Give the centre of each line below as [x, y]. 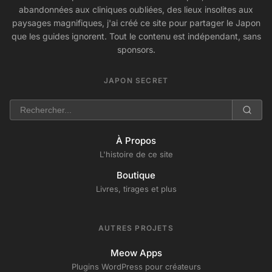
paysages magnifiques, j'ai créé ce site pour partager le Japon [136, 22]
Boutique [136, 175]
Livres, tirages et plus [136, 189]
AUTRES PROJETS [136, 228]
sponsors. [136, 49]
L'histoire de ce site [136, 154]
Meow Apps [136, 253]
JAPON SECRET [136, 80]
